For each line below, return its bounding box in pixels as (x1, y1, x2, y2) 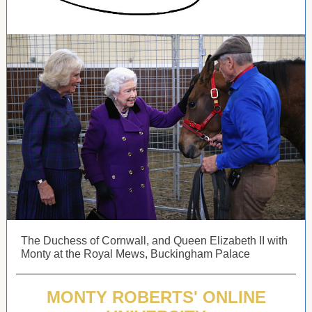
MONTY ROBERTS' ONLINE (46, 288, 266, 306)
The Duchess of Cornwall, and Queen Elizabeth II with (21, 235, 288, 247)
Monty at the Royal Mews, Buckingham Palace (21, 248, 250, 260)
